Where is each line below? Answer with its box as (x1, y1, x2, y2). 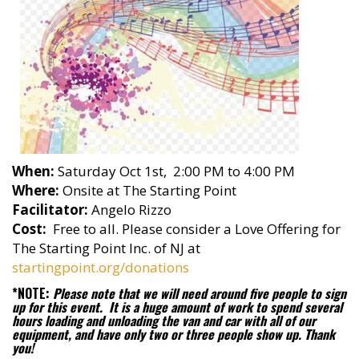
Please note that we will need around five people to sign (50, 284, 346, 303)
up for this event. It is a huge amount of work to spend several (12, 297, 342, 317)
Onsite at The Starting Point (59, 181, 236, 200)
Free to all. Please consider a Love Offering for (46, 220, 341, 238)
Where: (12, 181, 59, 200)
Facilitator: (12, 200, 88, 219)
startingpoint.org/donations (12, 258, 189, 276)
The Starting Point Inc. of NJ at (12, 239, 200, 257)
